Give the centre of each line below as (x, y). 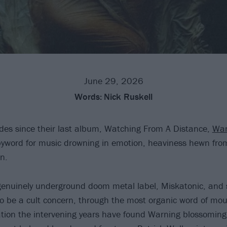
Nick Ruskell (128, 96)
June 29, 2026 (113, 81)
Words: (88, 96)
